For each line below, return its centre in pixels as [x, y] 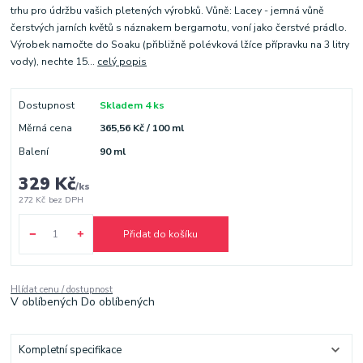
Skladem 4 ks [132, 106]
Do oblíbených [118, 302]
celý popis [122, 62]
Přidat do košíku [160, 234]
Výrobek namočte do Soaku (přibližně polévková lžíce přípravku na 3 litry [180, 45]
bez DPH [66, 200]
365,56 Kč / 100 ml [141, 128]
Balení [33, 151]
